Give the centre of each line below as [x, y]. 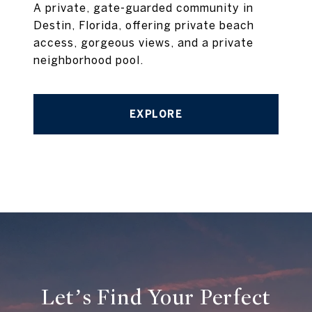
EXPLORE [156, 115]
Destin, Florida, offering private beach [144, 25]
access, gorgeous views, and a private [143, 43]
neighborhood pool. [88, 60]
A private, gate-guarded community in [143, 8]
